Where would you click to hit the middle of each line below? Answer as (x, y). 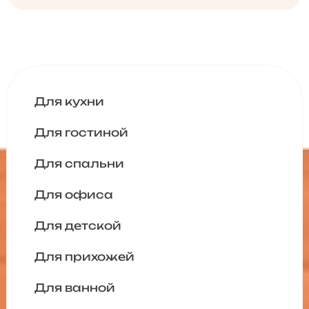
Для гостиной (81, 133)
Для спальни (79, 164)
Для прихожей (84, 257)
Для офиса (73, 195)
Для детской (78, 226)
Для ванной (74, 288)
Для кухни (69, 102)
